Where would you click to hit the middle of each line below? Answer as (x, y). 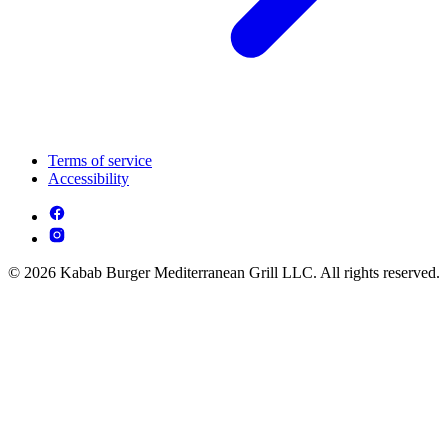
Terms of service (100, 161)
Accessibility (88, 179)
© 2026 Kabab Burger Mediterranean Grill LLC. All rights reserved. (224, 273)
